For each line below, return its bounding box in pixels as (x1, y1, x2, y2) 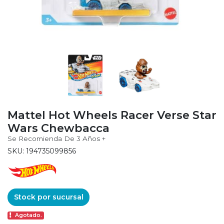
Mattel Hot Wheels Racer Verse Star (7, 107, 216, 122)
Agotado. (15, 212, 42, 219)
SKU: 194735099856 (7, 146, 76, 155)
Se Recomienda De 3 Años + (7, 134, 105, 142)
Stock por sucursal (13, 192, 83, 201)
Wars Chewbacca (7, 120, 109, 135)
